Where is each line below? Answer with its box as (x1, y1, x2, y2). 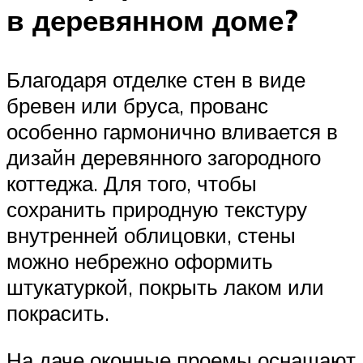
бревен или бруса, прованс (6, 92, 268, 119)
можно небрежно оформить (6, 248, 273, 275)
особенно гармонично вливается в (6, 118, 338, 145)
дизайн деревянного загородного (6, 144, 321, 171)
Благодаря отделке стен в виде (6, 66, 305, 93)
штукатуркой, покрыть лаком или (6, 274, 324, 301)
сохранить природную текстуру (6, 196, 307, 223)
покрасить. (6, 300, 109, 327)
